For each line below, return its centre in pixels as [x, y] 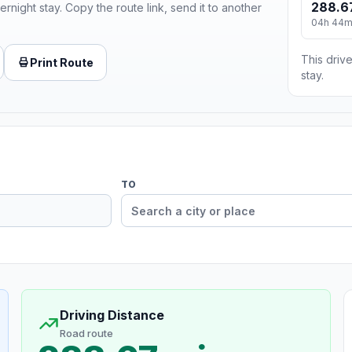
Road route [86, 334]
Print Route [62, 62]
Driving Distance [112, 315]
